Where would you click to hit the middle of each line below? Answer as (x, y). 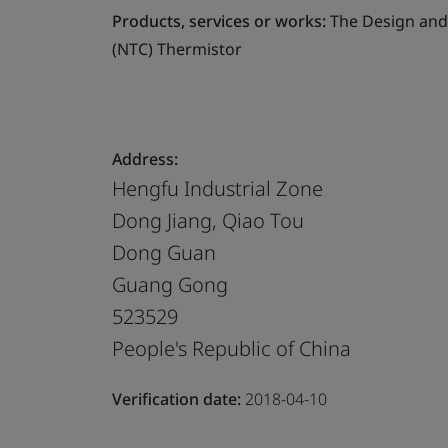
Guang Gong (170, 284)
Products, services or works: (219, 20)
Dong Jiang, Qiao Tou (208, 220)
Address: (145, 158)
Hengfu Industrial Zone (217, 188)
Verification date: (176, 398)
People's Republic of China (231, 348)
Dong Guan (164, 252)
